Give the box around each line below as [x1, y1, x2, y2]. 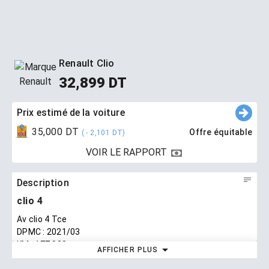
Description [17, 177, 69, 189]
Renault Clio [59, 57, 115, 69]
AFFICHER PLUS [97, 245, 158, 254]
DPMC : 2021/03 [17, 226, 80, 237]
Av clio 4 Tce [17, 214, 67, 224]
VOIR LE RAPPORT [85, 147, 169, 158]
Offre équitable [189, 127, 252, 137]
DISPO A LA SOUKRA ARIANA [17, 252, 128, 262]
